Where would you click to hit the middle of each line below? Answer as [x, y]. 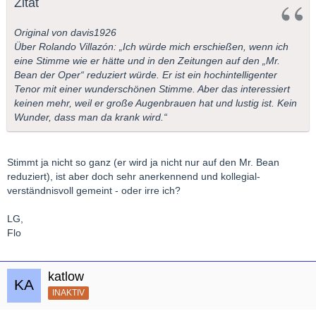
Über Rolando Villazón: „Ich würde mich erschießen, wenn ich [151, 46]
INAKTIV [68, 292]
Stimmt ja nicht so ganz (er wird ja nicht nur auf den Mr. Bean [143, 162]
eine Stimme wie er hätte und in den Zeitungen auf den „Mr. [147, 60]
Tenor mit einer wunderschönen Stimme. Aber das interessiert [152, 89]
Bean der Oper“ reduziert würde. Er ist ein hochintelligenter [146, 74]
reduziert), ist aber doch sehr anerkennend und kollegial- [134, 176]
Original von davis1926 [65, 32]
